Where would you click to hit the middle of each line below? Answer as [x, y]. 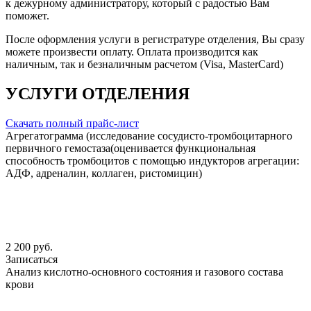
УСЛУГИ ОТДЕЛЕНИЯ [98, 94]
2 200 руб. [29, 247]
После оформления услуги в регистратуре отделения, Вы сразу [155, 40]
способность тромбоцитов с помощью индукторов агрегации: [152, 161]
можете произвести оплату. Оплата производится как [132, 52]
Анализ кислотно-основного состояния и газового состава [144, 272]
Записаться [32, 260]
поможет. [27, 16]
